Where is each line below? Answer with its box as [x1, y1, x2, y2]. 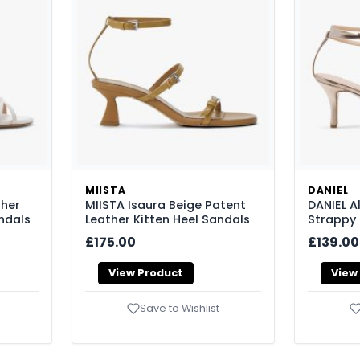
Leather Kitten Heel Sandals [85, 211, 250, 228]
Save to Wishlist [140, 301, 219, 315]
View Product [108, 266, 183, 280]
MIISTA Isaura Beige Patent [85, 197, 246, 214]
